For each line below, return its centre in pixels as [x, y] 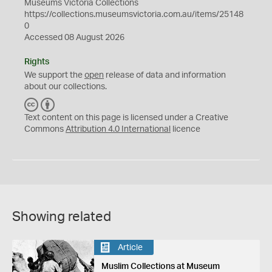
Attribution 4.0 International [118, 129]
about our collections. [66, 87]
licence [185, 129]
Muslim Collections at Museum [160, 267]
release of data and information [165, 75]
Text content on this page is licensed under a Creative [126, 118]
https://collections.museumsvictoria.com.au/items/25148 [134, 15]
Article [130, 247]
